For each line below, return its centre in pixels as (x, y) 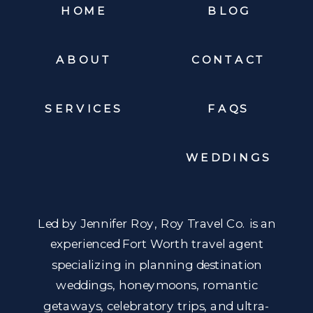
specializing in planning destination (157, 264)
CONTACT (229, 59)
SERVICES (84, 108)
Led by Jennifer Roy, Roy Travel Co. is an (157, 223)
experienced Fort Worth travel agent (157, 244)
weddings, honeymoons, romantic (157, 285)
